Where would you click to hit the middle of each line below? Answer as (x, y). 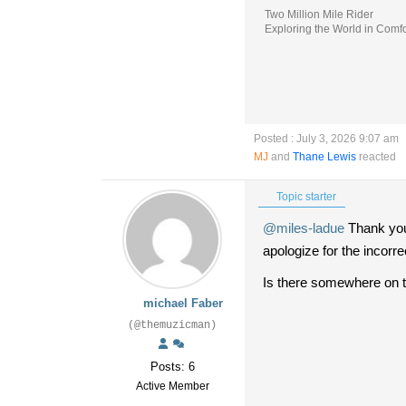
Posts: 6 (172, 366)
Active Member (172, 386)
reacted (376, 156)
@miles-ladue (304, 227)
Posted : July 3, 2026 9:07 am (326, 138)
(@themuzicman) (172, 325)
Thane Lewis (324, 156)
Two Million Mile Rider (319, 14)
